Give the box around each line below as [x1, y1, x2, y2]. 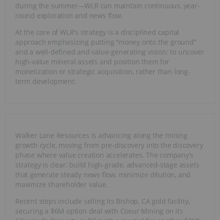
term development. [15, 77, 77, 86]
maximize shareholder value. [15, 180, 108, 190]
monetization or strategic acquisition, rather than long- [15, 67, 191, 77]
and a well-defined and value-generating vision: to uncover [15, 47, 204, 57]
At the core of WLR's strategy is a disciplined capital [15, 27, 180, 37]
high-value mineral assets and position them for [15, 57, 169, 67]
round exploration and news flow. [15, 11, 123, 21]
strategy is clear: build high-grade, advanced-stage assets [15, 160, 199, 170]
